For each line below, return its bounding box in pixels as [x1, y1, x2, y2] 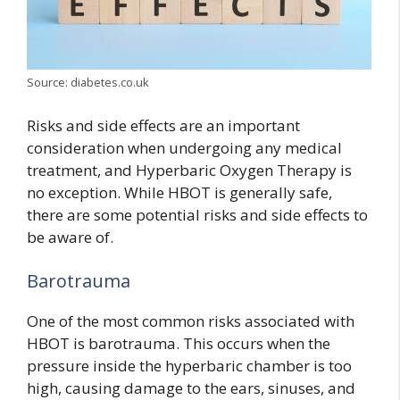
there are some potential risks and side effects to [27, 204, 368, 225]
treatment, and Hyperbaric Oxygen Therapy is [27, 159, 352, 180]
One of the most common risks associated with [27, 311, 354, 332]
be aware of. [27, 226, 113, 247]
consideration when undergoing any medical [27, 137, 342, 158]
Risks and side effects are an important [27, 114, 300, 136]
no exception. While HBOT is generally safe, [27, 181, 332, 203]
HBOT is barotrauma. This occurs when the [27, 333, 330, 354]
